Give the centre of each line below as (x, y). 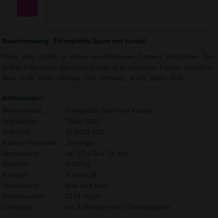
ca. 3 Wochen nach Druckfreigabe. (119, 207)
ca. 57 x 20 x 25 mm (97, 154)
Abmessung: (21, 154)
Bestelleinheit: (24, 197)
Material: (16, 175)
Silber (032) (83, 122)
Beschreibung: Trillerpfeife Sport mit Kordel (74, 41)
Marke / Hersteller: (31, 143)
